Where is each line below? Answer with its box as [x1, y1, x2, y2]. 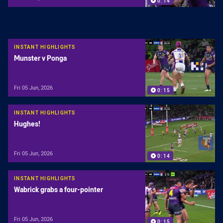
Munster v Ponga [14, 53, 67, 63]
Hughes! [14, 119, 40, 129]
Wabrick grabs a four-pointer [14, 185, 103, 195]
